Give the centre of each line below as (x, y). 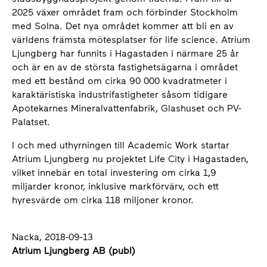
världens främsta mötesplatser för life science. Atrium (131, 40)
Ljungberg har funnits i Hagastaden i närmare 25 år (125, 53)
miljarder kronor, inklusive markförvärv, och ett (115, 186)
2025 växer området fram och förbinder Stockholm (125, 12)
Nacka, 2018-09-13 (52, 237)
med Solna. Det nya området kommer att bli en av (123, 26)
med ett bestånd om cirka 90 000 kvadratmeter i (119, 81)
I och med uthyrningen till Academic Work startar (121, 145)
